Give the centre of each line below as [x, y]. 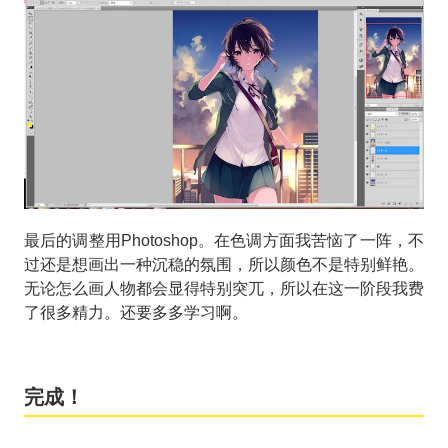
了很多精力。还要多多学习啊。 [136, 313]
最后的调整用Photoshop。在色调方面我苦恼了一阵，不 [224, 241]
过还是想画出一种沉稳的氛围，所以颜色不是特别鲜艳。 [224, 265]
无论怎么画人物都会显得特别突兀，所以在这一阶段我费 [224, 289]
